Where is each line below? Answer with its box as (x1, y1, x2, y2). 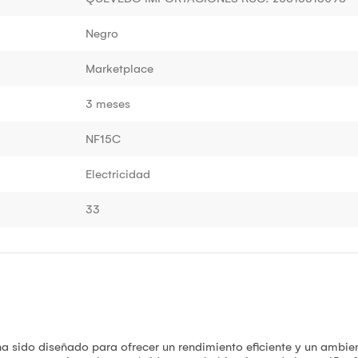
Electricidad (86, 166, 150, 181)
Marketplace (86, 61, 153, 76)
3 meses (86, 96, 130, 111)
